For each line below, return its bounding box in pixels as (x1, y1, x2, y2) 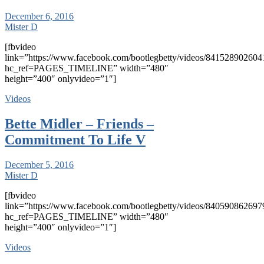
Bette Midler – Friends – (5, 116, 154, 132)
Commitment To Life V (5, 132, 146, 148)
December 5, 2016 (5, 159, 74, 170)
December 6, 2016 (5, 11, 74, 22)
